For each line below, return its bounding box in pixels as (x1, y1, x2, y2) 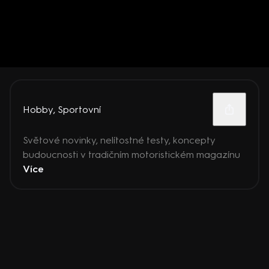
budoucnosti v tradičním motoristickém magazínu (23, 149, 240, 160)
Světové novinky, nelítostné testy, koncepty (23, 134, 216, 146)
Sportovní (58, 103, 101, 115)
